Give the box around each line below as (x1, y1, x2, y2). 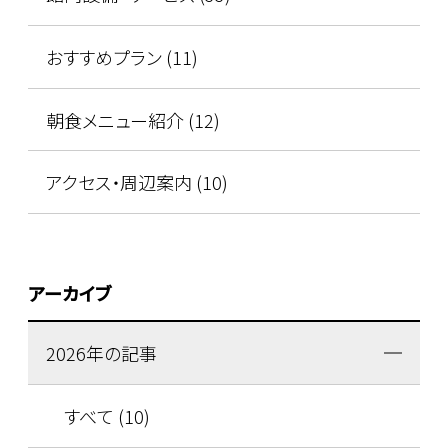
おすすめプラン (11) (45, 43, 198, 70)
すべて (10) (63, 402, 150, 429)
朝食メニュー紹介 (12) (45, 106, 220, 133)
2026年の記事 (45, 339, 157, 366)
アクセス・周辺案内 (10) (45, 169, 228, 196)
